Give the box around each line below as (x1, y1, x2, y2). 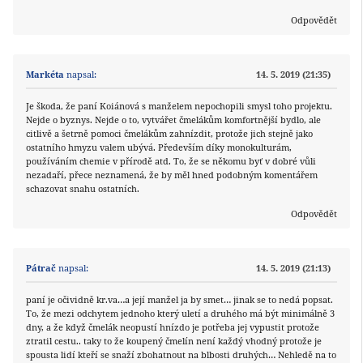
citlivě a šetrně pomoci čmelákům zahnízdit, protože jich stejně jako (26, 127, 313, 140)
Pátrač (26, 262, 56, 275)
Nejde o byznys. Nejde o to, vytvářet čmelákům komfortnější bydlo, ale (26, 113, 321, 126)
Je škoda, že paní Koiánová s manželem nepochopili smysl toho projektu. (26, 100, 332, 113)
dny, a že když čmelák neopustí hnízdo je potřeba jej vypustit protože (26, 321, 319, 334)
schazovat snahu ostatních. (26, 182, 139, 195)
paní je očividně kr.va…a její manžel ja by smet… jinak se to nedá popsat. (26, 293, 333, 306)
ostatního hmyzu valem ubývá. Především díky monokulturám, (26, 141, 292, 154)
